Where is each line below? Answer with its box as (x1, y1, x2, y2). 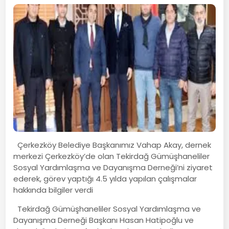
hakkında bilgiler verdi (13, 184, 94, 195)
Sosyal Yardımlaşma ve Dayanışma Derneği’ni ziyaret (13, 162, 213, 173)
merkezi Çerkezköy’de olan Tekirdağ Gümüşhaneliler (13, 150, 210, 162)
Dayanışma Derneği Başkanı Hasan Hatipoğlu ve (13, 214, 194, 225)
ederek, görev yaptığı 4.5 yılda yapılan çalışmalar (13, 173, 197, 184)
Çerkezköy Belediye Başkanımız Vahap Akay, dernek (13, 139, 212, 150)
